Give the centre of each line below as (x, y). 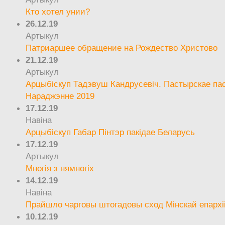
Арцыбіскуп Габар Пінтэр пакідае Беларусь (110, 132)
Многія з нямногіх (60, 168)
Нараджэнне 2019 (60, 96)
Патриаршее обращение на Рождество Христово (122, 47)
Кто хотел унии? (58, 11)
